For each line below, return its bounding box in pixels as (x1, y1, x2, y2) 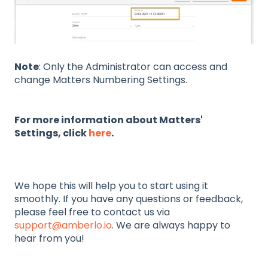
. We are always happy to (112, 218, 230, 233)
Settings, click (14, 126, 89, 140)
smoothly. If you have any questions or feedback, (14, 192, 243, 206)
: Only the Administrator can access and (39, 60, 227, 74)
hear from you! (14, 232, 87, 246)
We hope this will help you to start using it (14, 179, 208, 193)
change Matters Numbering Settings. (14, 73, 187, 87)
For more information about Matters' (14, 112, 203, 127)
